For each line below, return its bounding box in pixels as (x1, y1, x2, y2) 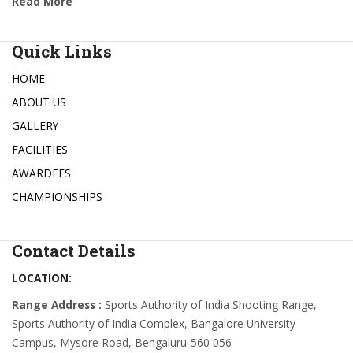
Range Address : (12, 297, 102, 313)
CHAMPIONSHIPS (12, 189, 102, 205)
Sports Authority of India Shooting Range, (102, 297, 317, 313)
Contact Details (12, 240, 136, 262)
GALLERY (12, 118, 58, 134)
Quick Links (12, 40, 112, 63)
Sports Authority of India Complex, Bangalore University (12, 316, 295, 332)
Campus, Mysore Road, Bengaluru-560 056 (12, 335, 232, 351)
